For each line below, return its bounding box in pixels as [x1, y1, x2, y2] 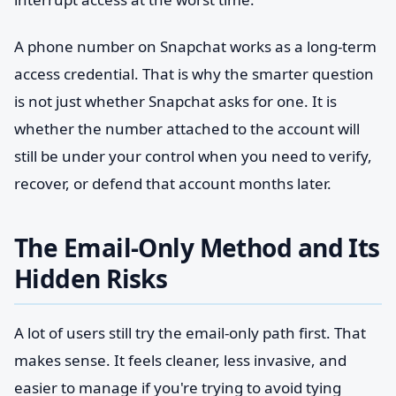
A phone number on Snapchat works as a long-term [14, 36, 377, 57]
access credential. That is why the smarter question [14, 64, 374, 84]
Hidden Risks [14, 262, 168, 295]
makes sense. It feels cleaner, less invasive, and [14, 350, 346, 370]
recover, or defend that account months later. [14, 173, 331, 194]
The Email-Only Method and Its [14, 231, 380, 264]
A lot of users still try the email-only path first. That [14, 323, 366, 343]
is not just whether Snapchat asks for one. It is [14, 91, 337, 111]
